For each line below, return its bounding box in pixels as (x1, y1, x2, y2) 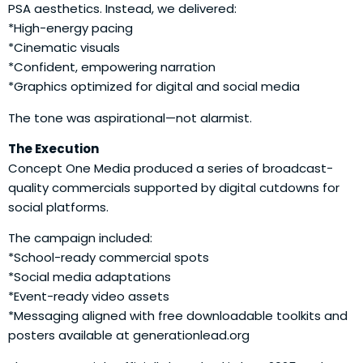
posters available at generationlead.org (8, 327, 250, 344)
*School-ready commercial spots (8, 249, 209, 267)
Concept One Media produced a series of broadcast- (8, 159, 333, 177)
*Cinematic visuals (8, 39, 120, 57)
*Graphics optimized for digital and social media (8, 78, 300, 96)
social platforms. (8, 198, 109, 216)
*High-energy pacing (8, 19, 133, 37)
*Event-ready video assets (8, 288, 169, 305)
